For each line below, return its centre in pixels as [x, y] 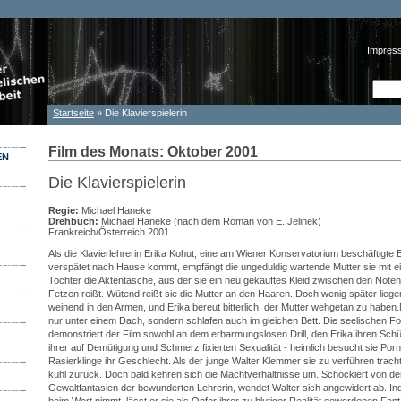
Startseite [73, 113]
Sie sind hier [98, 128]
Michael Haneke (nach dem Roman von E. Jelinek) [210, 221]
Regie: [64, 210]
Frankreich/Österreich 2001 [109, 231]
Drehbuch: [73, 221]
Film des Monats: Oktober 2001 [153, 151]
